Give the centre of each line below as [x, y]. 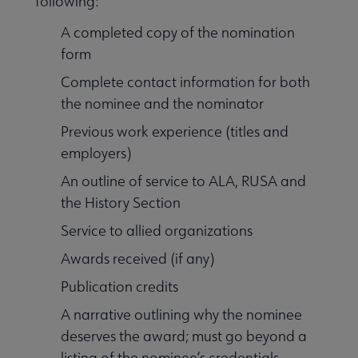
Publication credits [119, 286]
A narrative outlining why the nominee [181, 314]
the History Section [121, 202]
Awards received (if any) [137, 258]
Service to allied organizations [157, 230]
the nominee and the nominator [162, 103]
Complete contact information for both [185, 82]
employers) [96, 153]
